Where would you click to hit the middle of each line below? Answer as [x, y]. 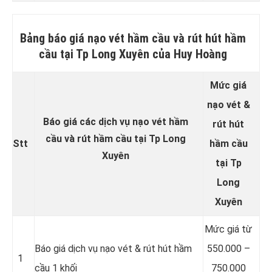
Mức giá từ [228, 229]
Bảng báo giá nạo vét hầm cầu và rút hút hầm [133, 38]
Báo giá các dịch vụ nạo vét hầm [116, 121]
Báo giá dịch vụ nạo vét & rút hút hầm [113, 248]
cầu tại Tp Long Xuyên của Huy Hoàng [133, 54]
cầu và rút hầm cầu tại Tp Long [116, 138]
